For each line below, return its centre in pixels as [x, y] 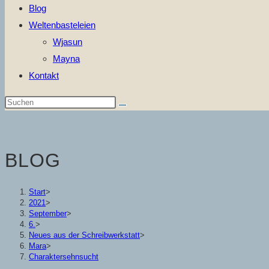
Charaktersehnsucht [64, 256]
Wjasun [68, 42]
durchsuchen [32, 135]
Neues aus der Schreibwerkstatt [84, 235]
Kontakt [44, 75]
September [48, 213]
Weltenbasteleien [62, 25]
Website [22, 118]
